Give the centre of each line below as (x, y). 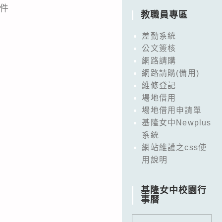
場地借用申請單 (172, 110)
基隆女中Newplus (177, 122)
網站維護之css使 (174, 147)
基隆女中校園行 (174, 190)
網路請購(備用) (170, 73)
